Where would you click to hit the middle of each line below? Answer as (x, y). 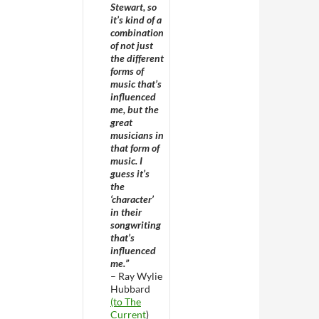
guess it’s (130, 173)
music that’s (136, 84)
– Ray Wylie (136, 276)
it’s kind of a (136, 20)
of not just (132, 45)
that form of (135, 148)
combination (137, 32)
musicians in (137, 135)
